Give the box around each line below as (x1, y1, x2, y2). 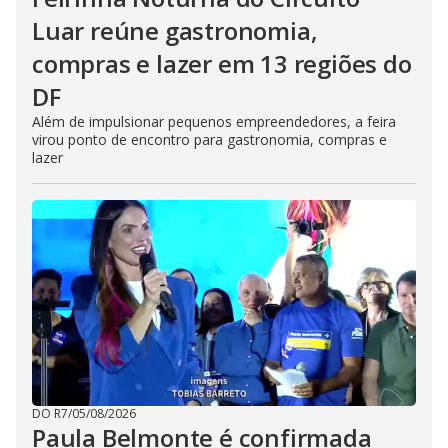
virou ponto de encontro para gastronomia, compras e (32, 130, 387, 149)
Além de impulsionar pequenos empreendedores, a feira (32, 112, 396, 131)
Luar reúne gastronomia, (32, 14, 318, 47)
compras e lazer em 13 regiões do (32, 47, 412, 80)
